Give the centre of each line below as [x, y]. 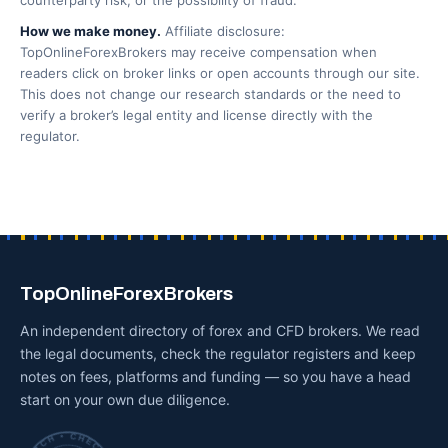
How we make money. [90, 31]
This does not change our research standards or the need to [210, 94]
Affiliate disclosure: [223, 31]
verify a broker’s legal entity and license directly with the [196, 115]
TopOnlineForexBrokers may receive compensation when [198, 52]
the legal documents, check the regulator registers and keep [218, 353]
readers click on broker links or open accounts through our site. [220, 73]
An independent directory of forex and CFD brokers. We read [220, 330]
